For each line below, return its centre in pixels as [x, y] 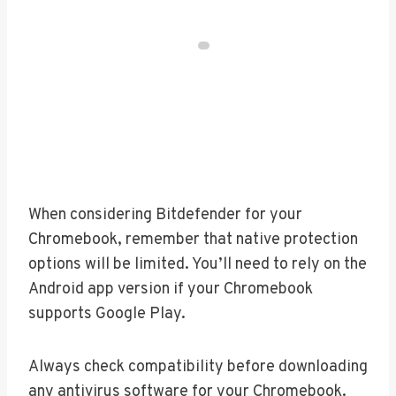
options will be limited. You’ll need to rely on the [198, 264]
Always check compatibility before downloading [198, 367]
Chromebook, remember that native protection [193, 240]
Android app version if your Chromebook [171, 289]
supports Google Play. [107, 314]
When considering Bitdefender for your [165, 215]
